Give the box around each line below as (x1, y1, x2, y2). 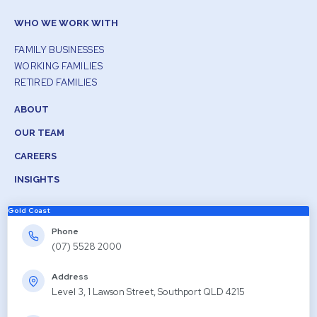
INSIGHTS (14, 174, 59, 185)
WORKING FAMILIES (14, 60, 103, 73)
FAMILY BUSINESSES (14, 44, 105, 57)
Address (52, 271, 88, 283)
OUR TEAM (14, 127, 64, 139)
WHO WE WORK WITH (14, 18, 118, 29)
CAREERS (14, 151, 57, 162)
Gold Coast (8, 206, 50, 216)
